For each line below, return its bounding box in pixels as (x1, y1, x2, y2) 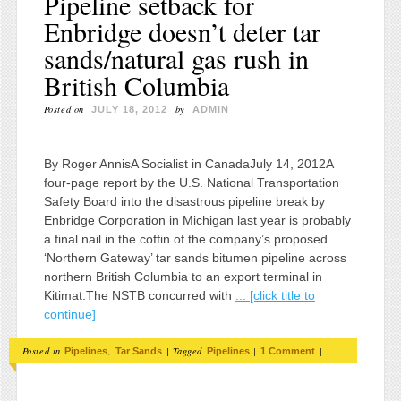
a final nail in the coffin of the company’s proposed (43, 232, 328, 247)
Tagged (172, 344, 206, 357)
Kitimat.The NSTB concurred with (43, 288, 235, 303)
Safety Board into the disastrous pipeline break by (43, 194, 325, 209)
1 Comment (260, 345, 316, 356)
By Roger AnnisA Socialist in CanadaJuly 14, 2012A (43, 157, 333, 172)
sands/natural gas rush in (43, 40, 309, 77)
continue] (43, 307, 96, 322)
